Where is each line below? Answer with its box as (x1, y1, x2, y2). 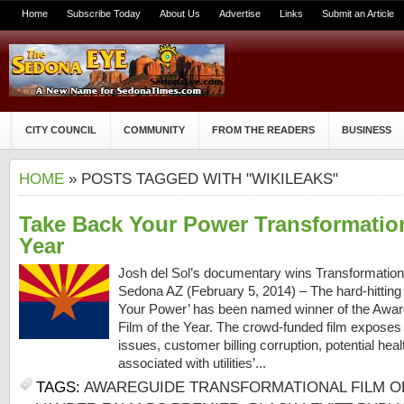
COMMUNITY (124, 124, 185, 135)
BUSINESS (342, 124, 391, 135)
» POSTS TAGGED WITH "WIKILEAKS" (64, 170, 338, 188)
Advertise (219, 8, 261, 19)
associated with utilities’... (118, 356, 270, 371)
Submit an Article (322, 8, 394, 19)
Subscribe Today (67, 8, 141, 19)
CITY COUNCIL (25, 124, 96, 135)
